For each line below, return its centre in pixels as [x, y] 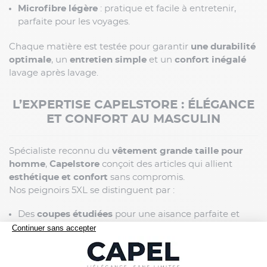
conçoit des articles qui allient [166, 164]
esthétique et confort [58, 178]
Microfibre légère [58, 9]
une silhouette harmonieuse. [81, 228]
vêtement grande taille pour [177, 151]
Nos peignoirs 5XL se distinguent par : [92, 191]
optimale [30, 60]
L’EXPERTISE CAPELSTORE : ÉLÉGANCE [133, 105]
